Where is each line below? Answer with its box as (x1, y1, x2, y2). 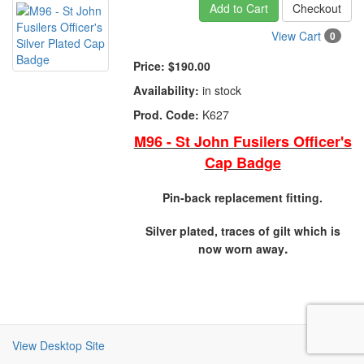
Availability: (133, 82, 200, 98)
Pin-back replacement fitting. (162, 189, 323, 206)
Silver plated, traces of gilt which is (145, 223, 340, 239)
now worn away (197, 240, 284, 257)
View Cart (271, 28, 324, 44)
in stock (199, 82, 242, 98)
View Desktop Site (12, 337, 105, 353)
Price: (133, 58, 166, 74)
